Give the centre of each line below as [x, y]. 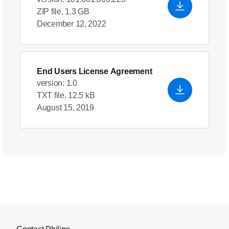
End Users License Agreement [95, 71]
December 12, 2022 [72, 24]
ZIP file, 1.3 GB [63, 12]
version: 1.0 [57, 83]
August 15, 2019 [65, 108]
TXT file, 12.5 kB [66, 95]
